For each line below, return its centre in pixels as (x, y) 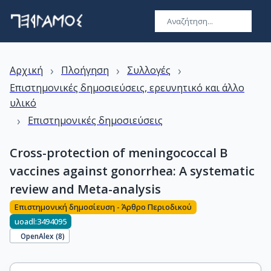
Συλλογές (149, 70)
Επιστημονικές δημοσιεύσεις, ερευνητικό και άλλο (127, 88)
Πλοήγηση (85, 70)
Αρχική (26, 70)
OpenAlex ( (40, 236)
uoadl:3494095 (41, 221)
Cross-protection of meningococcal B (119, 153)
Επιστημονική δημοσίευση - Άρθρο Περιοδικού (103, 207)
